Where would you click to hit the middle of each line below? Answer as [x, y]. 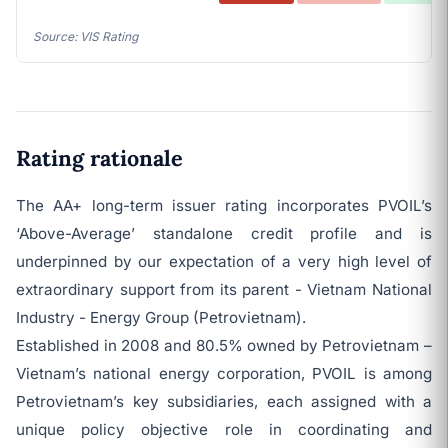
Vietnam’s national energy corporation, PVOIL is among [224, 373]
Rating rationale [99, 158]
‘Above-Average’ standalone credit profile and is [224, 233]
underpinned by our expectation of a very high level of [224, 261]
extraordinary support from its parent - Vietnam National [224, 289]
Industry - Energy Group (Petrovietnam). [161, 317]
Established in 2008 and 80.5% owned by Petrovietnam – [224, 345]
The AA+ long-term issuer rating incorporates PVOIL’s [224, 205]
